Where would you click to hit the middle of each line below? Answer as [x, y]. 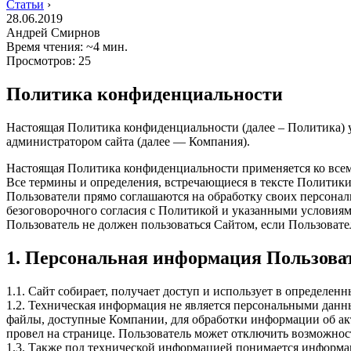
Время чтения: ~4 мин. [67, 47]
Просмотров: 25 [49, 61]
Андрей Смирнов [53, 33]
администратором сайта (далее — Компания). [128, 141]
